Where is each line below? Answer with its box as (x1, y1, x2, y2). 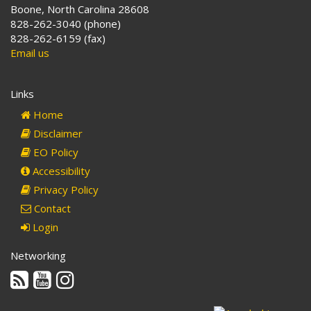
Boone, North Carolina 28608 (10, 2, 149, 16)
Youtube (51, 269, 91, 283)
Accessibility (30, 164, 90, 178)
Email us (10, 46, 49, 60)
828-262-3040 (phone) (10, 17, 121, 31)
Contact (31, 201, 71, 215)
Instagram (74, 269, 123, 283)
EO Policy (31, 145, 78, 159)
